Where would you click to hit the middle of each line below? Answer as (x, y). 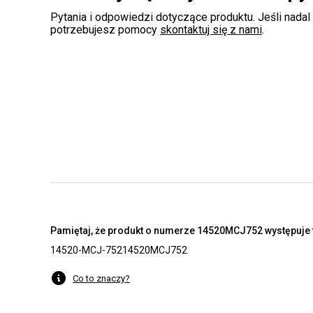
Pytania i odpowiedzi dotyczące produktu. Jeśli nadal (180, 17)
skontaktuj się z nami (211, 30)
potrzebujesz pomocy (105, 30)
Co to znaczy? (101, 278)
